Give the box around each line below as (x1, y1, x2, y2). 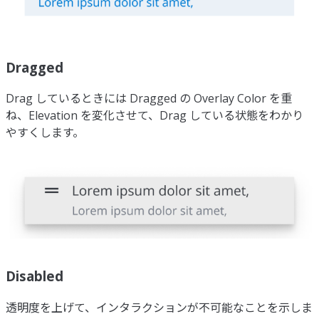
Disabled (6, 267, 63, 286)
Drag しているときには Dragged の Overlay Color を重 (6, 90, 292, 107)
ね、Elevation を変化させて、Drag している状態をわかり (6, 108, 303, 124)
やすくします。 (6, 125, 84, 141)
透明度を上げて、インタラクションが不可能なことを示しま (6, 299, 313, 315)
